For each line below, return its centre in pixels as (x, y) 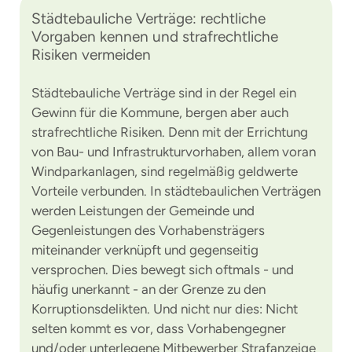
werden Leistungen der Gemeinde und (143, 211)
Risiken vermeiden (91, 55)
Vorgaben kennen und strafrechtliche (155, 37)
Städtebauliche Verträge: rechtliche (148, 18)
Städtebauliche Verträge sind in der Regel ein (164, 93)
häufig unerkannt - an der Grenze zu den (148, 289)
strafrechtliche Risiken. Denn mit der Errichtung (170, 132)
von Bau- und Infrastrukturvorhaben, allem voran (174, 152)
